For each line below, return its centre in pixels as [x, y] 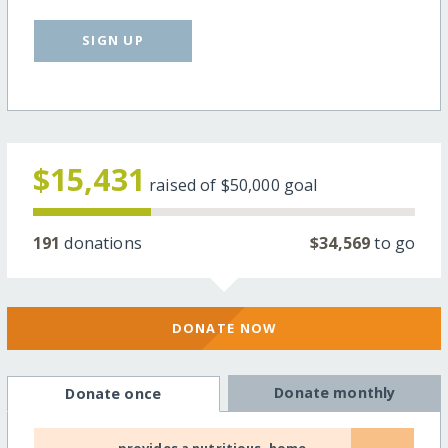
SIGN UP [113, 40]
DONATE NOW [224, 327]
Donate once [113, 394]
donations [101, 243]
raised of [185, 185]
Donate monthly [335, 393]
